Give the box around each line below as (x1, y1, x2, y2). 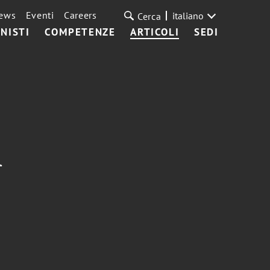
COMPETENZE (45, 25, 116, 39)
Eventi (25, 9, 54, 21)
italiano (172, 10, 204, 22)
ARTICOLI (130, 25, 180, 39)
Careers (63, 9, 97, 21)
